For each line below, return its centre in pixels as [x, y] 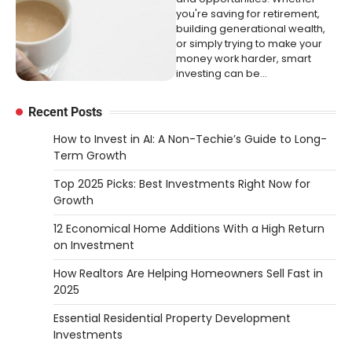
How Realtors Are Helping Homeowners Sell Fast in [188, 274]
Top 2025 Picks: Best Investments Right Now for [182, 184]
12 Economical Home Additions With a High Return [189, 229]
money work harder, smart [244, 59]
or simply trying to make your [249, 44]
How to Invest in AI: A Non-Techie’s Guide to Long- [190, 139]
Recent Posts [65, 112]
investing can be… [222, 74]
